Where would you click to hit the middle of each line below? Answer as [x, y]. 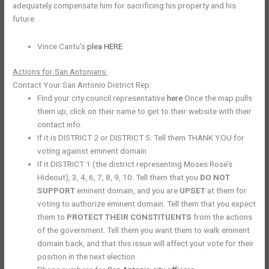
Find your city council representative [102, 98]
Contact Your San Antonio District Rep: [82, 85]
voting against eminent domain [92, 151]
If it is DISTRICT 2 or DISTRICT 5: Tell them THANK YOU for [141, 138]
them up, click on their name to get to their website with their [145, 111]
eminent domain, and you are [128, 191]
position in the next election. [87, 257]
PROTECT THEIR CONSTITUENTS [129, 217]
